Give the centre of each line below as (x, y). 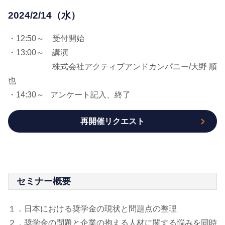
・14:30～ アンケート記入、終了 (69, 95)
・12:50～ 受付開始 (54, 39)
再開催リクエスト (113, 121)
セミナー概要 (44, 182)
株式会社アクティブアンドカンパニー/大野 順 (113, 67)
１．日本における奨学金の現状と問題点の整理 (92, 209)
